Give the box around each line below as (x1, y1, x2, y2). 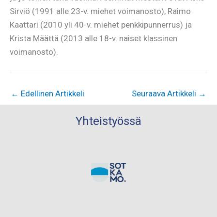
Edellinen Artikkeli (19, 88, 84, 98)
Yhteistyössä (76, 114, 141, 128)
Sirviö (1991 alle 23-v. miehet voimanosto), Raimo (10, 6, 191, 16)
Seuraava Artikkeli (132, 88, 198, 98)
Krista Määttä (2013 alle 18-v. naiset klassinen (10, 33, 177, 43)
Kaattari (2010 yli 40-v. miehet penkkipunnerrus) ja (10, 19, 192, 30)
